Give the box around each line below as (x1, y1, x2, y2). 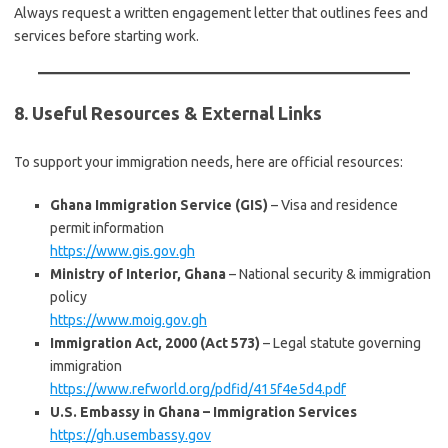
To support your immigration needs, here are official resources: (14, 154, 403, 170)
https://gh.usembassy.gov (50, 427, 211, 443)
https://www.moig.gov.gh (50, 312, 207, 328)
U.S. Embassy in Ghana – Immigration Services (50, 404, 357, 420)
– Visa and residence (268, 197, 398, 213)
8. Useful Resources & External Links (14, 103, 322, 123)
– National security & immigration (226, 266, 431, 282)
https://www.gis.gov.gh (50, 243, 195, 259)
